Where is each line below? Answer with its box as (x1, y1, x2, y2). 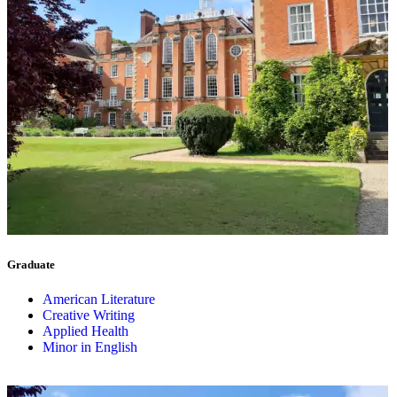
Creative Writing (43, 307, 135, 323)
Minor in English (43, 339, 137, 355)
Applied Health (43, 323, 128, 339)
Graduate (7, 258, 55, 272)
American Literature (43, 292, 155, 307)
